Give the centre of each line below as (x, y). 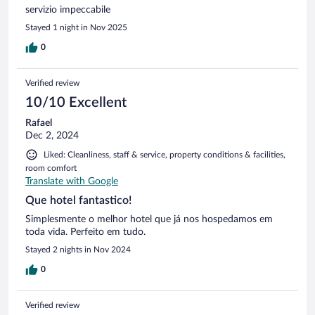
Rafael (39, 123)
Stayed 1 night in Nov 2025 (76, 27)
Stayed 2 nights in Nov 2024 (78, 249)
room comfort (51, 168)
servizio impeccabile (68, 9)
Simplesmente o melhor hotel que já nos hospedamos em (149, 219)
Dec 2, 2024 (52, 135)
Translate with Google (72, 181)
